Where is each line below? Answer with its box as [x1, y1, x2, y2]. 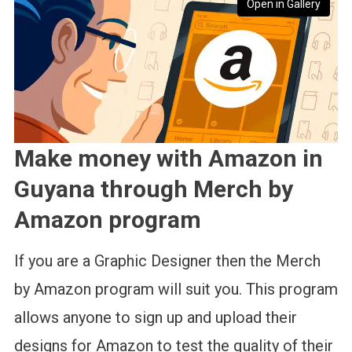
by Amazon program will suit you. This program [13, 280, 338, 299]
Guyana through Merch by [13, 175, 293, 203]
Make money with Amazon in [13, 145, 323, 173]
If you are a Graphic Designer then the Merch [13, 251, 321, 271]
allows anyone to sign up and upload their [13, 308, 297, 328]
